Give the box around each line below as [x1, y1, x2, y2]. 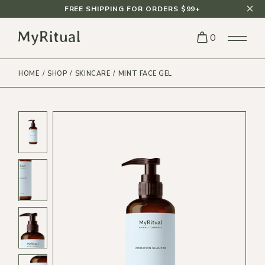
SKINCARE [75, 69, 111, 78]
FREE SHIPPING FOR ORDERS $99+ [64, 4, 201, 14]
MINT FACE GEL [118, 69, 173, 78]
